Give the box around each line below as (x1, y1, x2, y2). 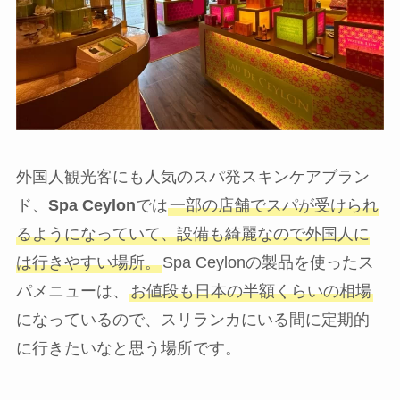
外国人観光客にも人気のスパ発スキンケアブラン (15, 167, 370, 186)
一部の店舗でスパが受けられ (169, 196, 379, 214)
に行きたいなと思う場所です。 (15, 338, 241, 357)
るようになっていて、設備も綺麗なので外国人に (15, 224, 370, 243)
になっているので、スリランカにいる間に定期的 (15, 310, 370, 329)
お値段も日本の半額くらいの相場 (129, 281, 371, 300)
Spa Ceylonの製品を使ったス (162, 253, 374, 271)
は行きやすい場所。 (15, 253, 161, 271)
